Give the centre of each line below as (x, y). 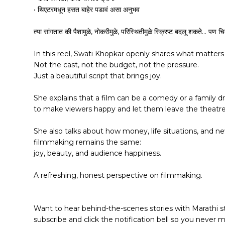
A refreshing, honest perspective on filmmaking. (118, 176)
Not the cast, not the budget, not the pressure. (117, 65)
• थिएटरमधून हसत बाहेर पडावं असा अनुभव (87, 10)
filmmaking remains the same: (88, 142)
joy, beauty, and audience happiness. (98, 153)
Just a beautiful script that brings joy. (98, 76)
